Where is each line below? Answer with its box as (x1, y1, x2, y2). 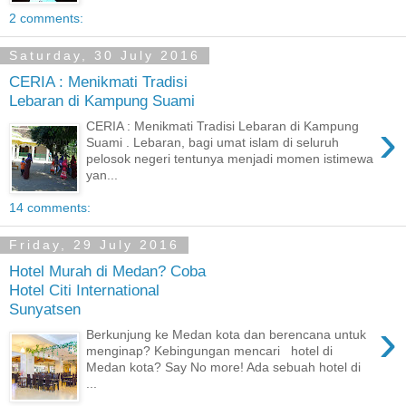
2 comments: (9, 11, 83, 26)
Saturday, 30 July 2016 (9, 48, 200, 63)
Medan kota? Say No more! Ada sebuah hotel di (86, 360, 362, 375)
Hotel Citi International (9, 280, 159, 299)
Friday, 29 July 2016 (9, 237, 179, 253)
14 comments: (9, 200, 91, 216)
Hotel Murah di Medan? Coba (9, 261, 206, 280)
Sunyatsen (9, 299, 81, 318)
